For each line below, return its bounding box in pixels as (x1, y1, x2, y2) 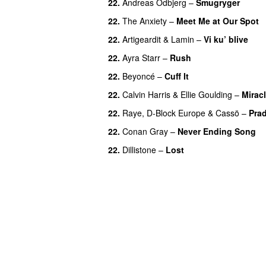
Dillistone (122, 143, 156, 156)
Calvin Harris (122, 88, 170, 100)
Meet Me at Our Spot (176, 14, 259, 27)
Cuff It (164, 69, 189, 82)
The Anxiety (122, 14, 167, 27)
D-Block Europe (147, 106, 205, 119)
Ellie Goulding (180, 88, 232, 100)
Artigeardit (122, 33, 161, 45)
